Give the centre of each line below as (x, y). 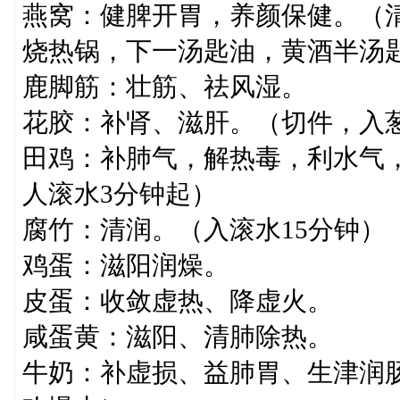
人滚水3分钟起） (119, 194)
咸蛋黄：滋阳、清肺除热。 (177, 337)
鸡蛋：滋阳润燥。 (125, 265)
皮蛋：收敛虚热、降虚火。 (177, 301)
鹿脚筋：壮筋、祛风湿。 (164, 87)
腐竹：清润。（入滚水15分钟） (204, 229)
